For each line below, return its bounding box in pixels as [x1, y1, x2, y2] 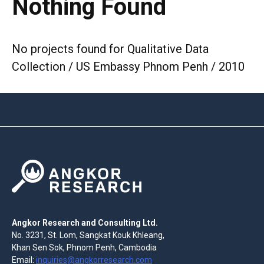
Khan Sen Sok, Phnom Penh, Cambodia [12, 242, 157, 252]
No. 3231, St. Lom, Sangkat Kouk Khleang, [12, 230, 164, 240]
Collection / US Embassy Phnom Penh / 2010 [12, 60, 245, 74]
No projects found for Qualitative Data [12, 42, 209, 57]
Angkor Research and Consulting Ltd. [12, 217, 158, 227]
